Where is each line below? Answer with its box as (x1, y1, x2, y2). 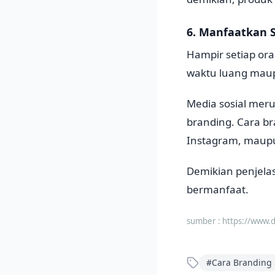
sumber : (187, 215, 222, 227)
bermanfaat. (187, 182, 249, 196)
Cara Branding (212, 257, 272, 268)
